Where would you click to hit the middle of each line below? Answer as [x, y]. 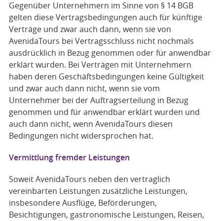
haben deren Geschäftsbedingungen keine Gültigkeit [106, 76]
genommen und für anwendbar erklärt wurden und [104, 112]
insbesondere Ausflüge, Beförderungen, [83, 203]
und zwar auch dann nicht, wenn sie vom [84, 88]
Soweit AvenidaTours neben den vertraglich [89, 179]
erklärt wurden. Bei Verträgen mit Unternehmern [100, 65]
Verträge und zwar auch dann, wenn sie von [90, 29]
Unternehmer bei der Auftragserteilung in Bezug [98, 100]
